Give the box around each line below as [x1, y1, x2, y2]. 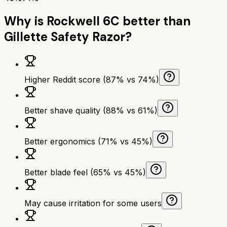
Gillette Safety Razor [4, 28, 125, 45]
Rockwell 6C [47, 13, 120, 29]
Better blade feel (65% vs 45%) [24, 167, 146, 177]
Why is [4, 13, 47, 29]
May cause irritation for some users [24, 198, 162, 208]
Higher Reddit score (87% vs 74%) [24, 74, 159, 85]
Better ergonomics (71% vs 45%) [24, 136, 153, 146]
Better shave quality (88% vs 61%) [24, 105, 158, 116]
